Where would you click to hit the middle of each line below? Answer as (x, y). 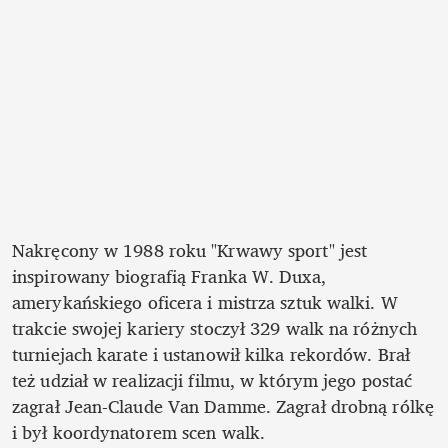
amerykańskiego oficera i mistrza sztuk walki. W (205, 302)
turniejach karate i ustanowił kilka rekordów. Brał (211, 354)
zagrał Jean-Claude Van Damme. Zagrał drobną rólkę (223, 406)
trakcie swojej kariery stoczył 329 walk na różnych (215, 328)
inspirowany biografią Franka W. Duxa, (169, 276)
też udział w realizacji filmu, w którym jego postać (212, 380)
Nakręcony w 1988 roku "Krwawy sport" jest (190, 250)
